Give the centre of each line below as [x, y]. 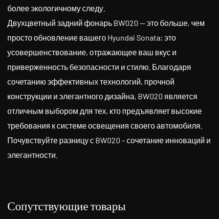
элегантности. [33, 155]
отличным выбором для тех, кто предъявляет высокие [105, 111]
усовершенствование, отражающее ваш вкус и [92, 52]
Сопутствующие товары [66, 207]
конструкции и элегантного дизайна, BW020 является [102, 96]
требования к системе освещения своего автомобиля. [105, 125]
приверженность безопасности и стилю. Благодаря [99, 67]
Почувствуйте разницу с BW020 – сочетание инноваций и [109, 140]
